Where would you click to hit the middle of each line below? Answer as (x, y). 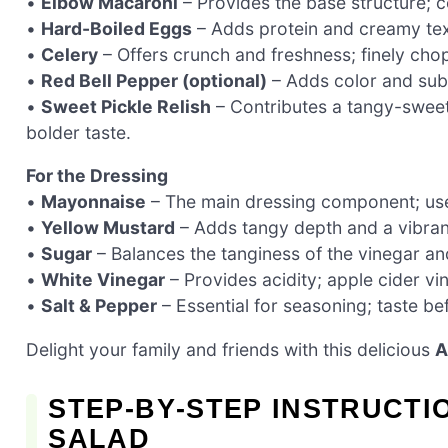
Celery (69, 54)
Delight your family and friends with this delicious (230, 349)
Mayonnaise (93, 202)
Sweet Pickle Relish (126, 106)
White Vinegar (103, 280)
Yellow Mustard (108, 228)
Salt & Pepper (99, 306)
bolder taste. (78, 132)
